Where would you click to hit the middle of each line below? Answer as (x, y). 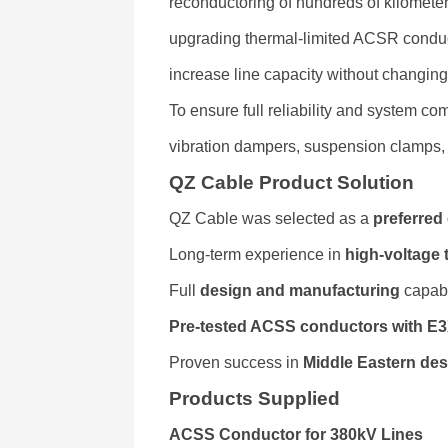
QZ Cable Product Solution (292, 182)
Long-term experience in (257, 254)
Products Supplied (255, 398)
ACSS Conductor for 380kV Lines (296, 434)
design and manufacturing (300, 290)
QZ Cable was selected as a (271, 218)
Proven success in (236, 362)
